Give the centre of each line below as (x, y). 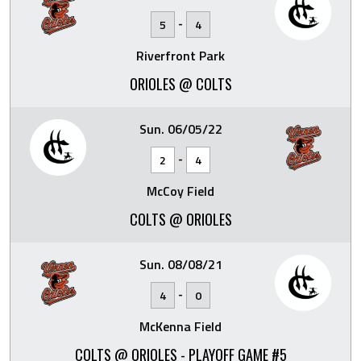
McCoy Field (180, 191)
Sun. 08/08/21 (180, 264)
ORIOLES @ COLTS (180, 83)
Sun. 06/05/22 (180, 129)
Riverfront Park (180, 55)
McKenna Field (180, 326)
